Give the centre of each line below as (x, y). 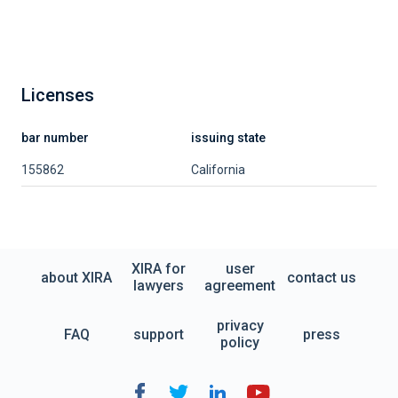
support (158, 334)
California (218, 170)
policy (240, 342)
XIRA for (158, 269)
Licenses (58, 95)
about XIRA (76, 277)
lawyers (158, 286)
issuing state (228, 138)
